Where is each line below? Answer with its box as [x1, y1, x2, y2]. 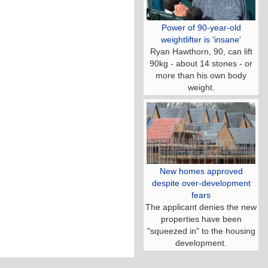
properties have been [160, 214, 242, 224]
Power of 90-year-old [161, 23, 241, 33]
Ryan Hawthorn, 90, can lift [150, 47, 252, 57]
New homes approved [159, 166, 243, 176]
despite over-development [151, 178, 251, 188]
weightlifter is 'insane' [161, 35, 241, 45]
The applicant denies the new [145, 202, 257, 212]
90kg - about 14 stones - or [150, 59, 252, 69]
